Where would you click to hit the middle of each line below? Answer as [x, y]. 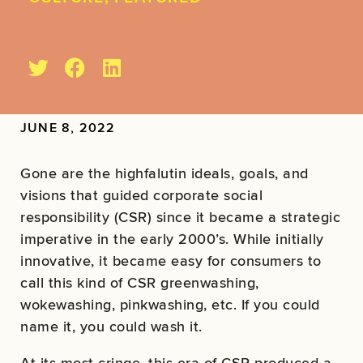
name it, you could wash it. [111, 326]
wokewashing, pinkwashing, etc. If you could [170, 304]
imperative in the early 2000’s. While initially [172, 238]
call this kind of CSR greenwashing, [140, 282]
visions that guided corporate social [141, 194]
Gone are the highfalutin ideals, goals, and [164, 173]
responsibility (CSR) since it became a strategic [180, 216]
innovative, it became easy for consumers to [171, 260]
